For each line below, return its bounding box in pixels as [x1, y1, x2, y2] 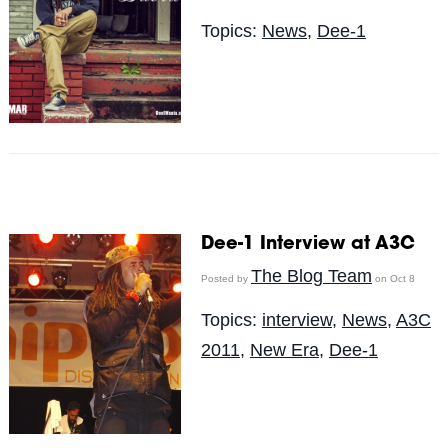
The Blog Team [250, 265, 372, 286]
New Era [249, 339, 319, 360]
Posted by [200, 272, 251, 284]
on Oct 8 [371, 272, 415, 284]
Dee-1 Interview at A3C [200, 235, 415, 254]
